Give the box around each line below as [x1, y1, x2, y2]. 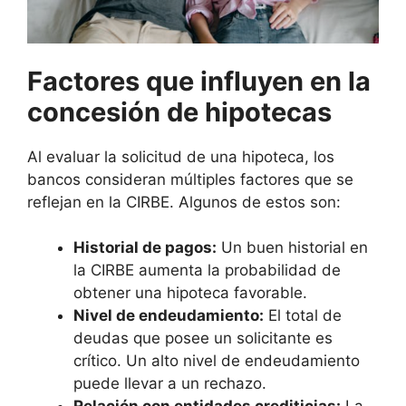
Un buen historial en [217, 238, 368, 257]
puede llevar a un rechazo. [73, 374, 266, 393]
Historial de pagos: [73, 238, 217, 257]
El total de [264, 306, 342, 325]
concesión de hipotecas [27, 95, 332, 128]
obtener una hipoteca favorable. [73, 284, 307, 303]
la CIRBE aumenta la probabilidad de [73, 261, 341, 280]
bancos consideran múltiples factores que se [27, 169, 353, 188]
